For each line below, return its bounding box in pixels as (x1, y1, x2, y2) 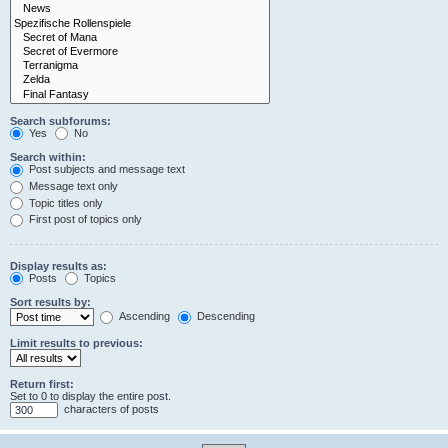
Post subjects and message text (26, 163, 185, 176)
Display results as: (10, 259, 107, 272)
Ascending (116, 310, 170, 323)
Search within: (10, 151, 86, 164)
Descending (194, 310, 255, 323)
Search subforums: (10, 114, 111, 127)
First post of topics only (26, 213, 142, 226)
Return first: (10, 378, 74, 391)
